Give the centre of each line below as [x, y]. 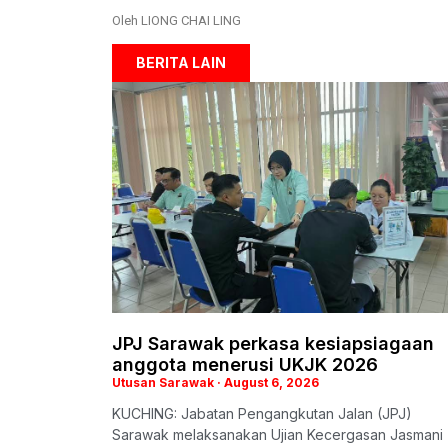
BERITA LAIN [181, 63]
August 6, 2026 [270, 382]
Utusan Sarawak [164, 382]
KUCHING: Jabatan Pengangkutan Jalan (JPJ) [262, 413]
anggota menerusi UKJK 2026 [245, 364]
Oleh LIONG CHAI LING [176, 20]
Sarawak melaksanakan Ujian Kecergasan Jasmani [277, 434]
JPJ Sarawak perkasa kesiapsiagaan [273, 343]
